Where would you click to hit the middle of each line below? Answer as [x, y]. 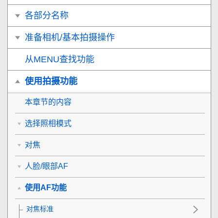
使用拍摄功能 [51, 82]
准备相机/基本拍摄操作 [70, 38]
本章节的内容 [48, 102]
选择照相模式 [48, 124]
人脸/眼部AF [46, 166]
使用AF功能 [46, 188]
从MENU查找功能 [60, 60]
